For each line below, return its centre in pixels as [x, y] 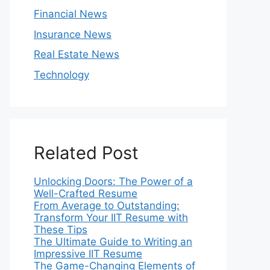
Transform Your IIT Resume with [111, 217]
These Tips [61, 229]
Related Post [86, 152]
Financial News [71, 14]
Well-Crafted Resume [86, 193]
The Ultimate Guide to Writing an [113, 241]
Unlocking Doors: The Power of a [113, 181]
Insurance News [73, 34]
